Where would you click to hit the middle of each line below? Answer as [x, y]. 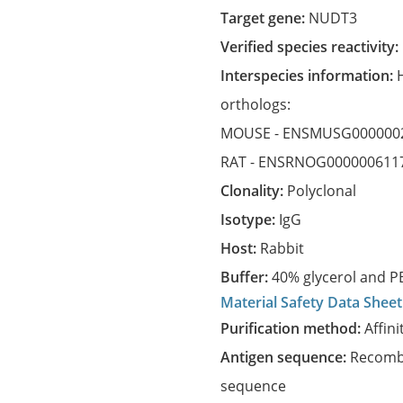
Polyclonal [322, 191]
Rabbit [282, 248]
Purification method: [297, 328]
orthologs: [258, 104]
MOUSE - [252, 133]
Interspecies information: [311, 76]
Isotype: [252, 219]
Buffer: [251, 277]
